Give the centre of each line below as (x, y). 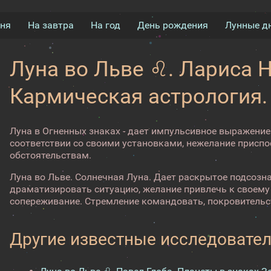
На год (105, 25)
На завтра (51, 25)
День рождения (172, 25)
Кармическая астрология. (139, 96)
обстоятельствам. (51, 155)
